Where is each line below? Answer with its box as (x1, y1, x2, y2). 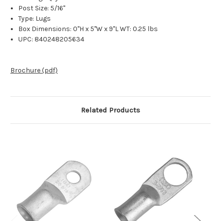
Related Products (81, 106, 140, 115)
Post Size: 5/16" (18, 4, 66, 13)
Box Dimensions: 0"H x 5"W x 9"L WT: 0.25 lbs (18, 25, 158, 34)
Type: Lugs (18, 14, 51, 23)
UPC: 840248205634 (18, 35, 85, 44)
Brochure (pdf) (10, 66, 58, 75)
